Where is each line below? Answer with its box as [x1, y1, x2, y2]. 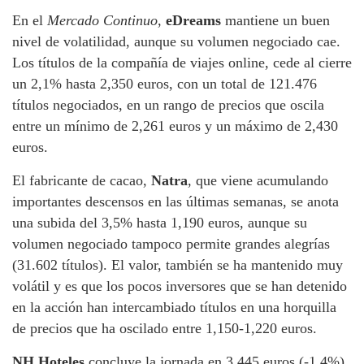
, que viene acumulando [188, 171, 328, 188]
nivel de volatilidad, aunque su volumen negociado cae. [12, 32, 340, 50]
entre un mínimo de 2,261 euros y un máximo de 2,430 [12, 117, 338, 134]
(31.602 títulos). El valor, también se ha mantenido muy [12, 256, 343, 273]
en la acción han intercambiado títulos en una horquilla [12, 298, 336, 315]
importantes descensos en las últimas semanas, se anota [12, 193, 339, 210]
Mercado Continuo [47, 11, 158, 28]
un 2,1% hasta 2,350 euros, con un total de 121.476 [12, 75, 317, 92]
